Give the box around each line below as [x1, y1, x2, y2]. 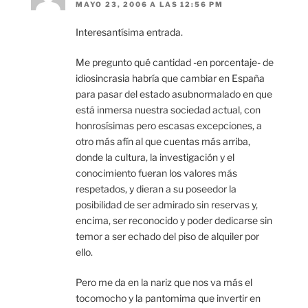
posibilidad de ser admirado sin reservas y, [76, 198, 258, 210]
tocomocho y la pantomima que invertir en [76, 291, 261, 304]
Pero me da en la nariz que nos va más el [76, 276, 252, 288]
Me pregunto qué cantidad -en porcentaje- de [76, 56, 274, 68]
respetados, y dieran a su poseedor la [76, 182, 236, 195]
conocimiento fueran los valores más [76, 166, 237, 179]
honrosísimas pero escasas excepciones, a [76, 119, 262, 131]
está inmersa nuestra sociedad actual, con [76, 103, 261, 115]
